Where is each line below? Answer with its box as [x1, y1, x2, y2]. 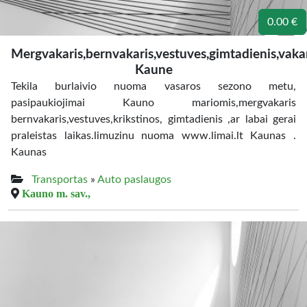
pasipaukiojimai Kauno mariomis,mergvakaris [11, 97, 296, 108]
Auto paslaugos [97, 174, 171, 185]
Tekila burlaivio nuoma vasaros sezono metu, [11, 81, 296, 92]
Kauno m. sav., [22, 188, 90, 199]
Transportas [32, 174, 88, 185]
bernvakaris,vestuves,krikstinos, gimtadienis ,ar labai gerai [11, 114, 296, 125]
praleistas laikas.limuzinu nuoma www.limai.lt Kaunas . [11, 130, 296, 141]
